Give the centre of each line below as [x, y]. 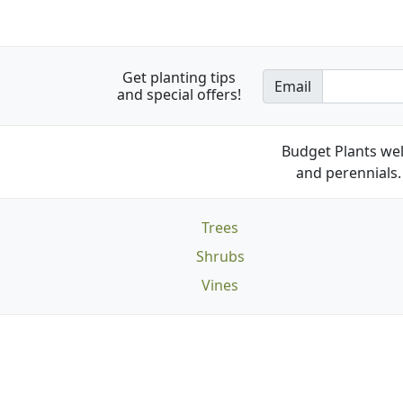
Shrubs [220, 257]
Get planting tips [179, 77]
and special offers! [179, 94]
